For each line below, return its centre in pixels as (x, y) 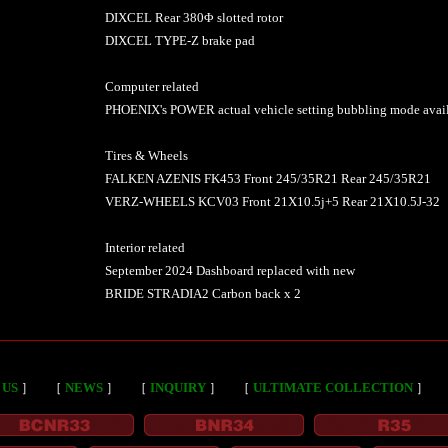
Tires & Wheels (146, 155)
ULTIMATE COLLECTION (333, 387)
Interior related (144, 247)
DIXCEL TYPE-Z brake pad (179, 40)
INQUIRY (178, 387)
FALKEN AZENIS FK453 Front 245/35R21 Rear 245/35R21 (267, 178)
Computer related (151, 86)
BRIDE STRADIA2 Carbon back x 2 (202, 293)
